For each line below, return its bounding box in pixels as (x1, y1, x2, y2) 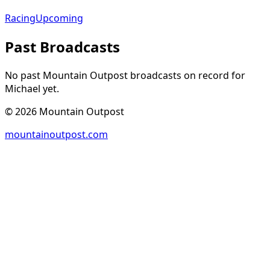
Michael (5, 82, 40, 96)
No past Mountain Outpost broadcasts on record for (5, 69, 245, 83)
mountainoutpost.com (5, 128, 108, 142)
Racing (5, 11, 36, 25)
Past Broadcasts (5, 37, 120, 57)
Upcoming (36, 11, 83, 25)
